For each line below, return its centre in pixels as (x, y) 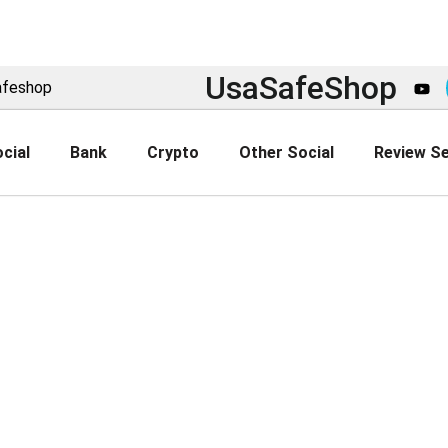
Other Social (287, 152)
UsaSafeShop (301, 88)
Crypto (173, 152)
